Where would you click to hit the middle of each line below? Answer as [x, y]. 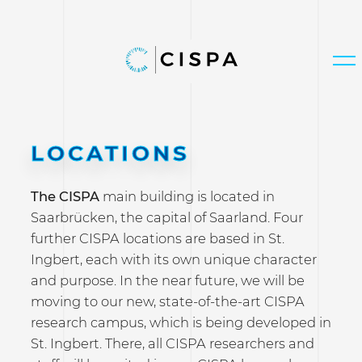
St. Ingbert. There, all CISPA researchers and [172, 343]
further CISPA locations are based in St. [157, 238]
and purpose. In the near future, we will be [167, 280]
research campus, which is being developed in [181, 322]
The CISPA [65, 196]
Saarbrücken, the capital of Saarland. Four [166, 217]
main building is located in [187, 196]
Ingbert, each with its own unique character [173, 259]
